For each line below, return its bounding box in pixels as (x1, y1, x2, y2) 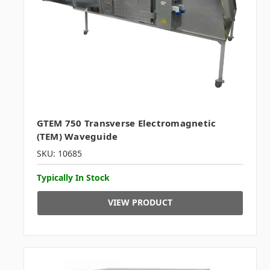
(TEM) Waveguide (36, 130, 118, 142)
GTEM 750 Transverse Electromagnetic (36, 116, 216, 129)
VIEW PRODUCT (107, 196, 172, 208)
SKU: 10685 (36, 147, 82, 159)
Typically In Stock (36, 171, 110, 183)
